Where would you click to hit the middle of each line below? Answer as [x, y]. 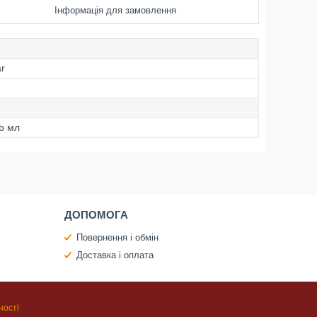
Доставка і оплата [115, 255]
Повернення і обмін [117, 237]
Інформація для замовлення [115, 10]
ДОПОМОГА [96, 215]
